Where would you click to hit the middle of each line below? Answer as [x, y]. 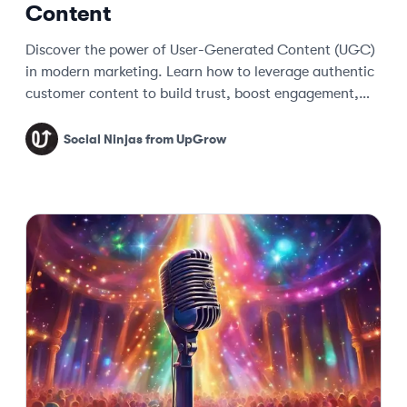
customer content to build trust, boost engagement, [192, 94]
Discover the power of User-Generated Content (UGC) [200, 50]
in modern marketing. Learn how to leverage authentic [200, 72]
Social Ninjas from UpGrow [145, 139]
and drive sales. [75, 115]
